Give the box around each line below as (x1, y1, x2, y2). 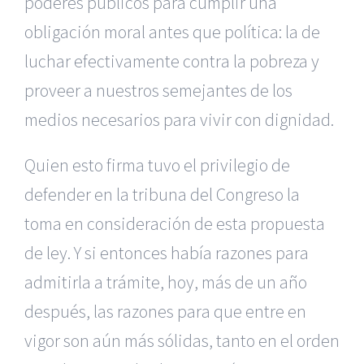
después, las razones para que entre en (24, 300, 306, 323)
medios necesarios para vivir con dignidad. (24, 108, 334, 131)
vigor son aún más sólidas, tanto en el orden (24, 329, 340, 352)
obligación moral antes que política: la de (24, 20, 320, 43)
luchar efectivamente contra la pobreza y (24, 50, 319, 72)
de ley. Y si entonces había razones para (24, 241, 309, 264)
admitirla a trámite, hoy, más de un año (24, 271, 307, 293)
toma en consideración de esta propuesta (24, 212, 325, 235)
